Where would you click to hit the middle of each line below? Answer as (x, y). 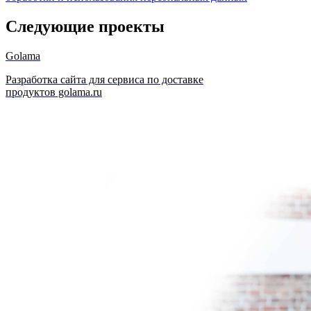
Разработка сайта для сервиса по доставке (104, 79)
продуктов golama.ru (54, 92)
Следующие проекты (85, 27)
